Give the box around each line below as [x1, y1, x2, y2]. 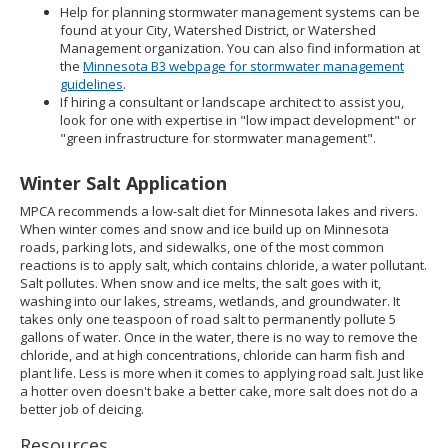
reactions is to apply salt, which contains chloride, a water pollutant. [20, 256, 427, 274]
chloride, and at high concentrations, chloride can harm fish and [20, 346, 405, 364]
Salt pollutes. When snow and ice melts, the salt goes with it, [20, 274, 381, 292]
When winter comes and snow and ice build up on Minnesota [20, 220, 389, 238]
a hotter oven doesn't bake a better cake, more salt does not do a [20, 382, 418, 400]
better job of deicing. [20, 400, 144, 418]
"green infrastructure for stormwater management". [60, 129, 376, 147]
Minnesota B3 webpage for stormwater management [83, 57, 404, 75]
